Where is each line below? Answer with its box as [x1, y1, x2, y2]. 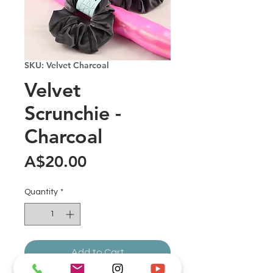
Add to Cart [71, 247, 124, 258]
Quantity [24, 188, 58, 197]
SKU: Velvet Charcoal [24, 60, 109, 71]
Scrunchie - [24, 101, 121, 126]
